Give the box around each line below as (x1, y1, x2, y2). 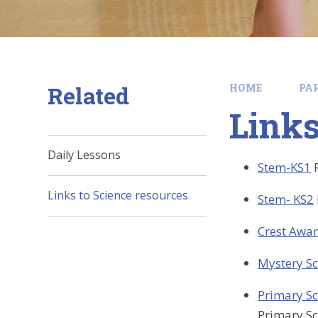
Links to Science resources (48, 187, 189, 204)
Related (48, 80, 130, 111)
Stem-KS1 (258, 159, 312, 175)
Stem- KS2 (258, 191, 314, 207)
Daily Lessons (48, 147, 121, 163)
